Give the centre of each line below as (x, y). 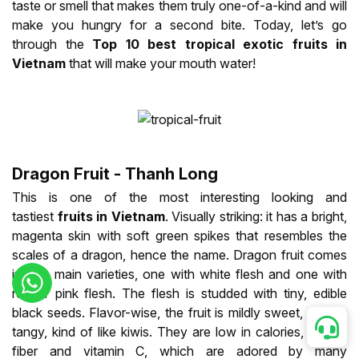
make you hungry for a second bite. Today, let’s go (179, 25)
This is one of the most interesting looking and (179, 198)
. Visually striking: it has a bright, (256, 217)
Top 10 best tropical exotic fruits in (220, 44)
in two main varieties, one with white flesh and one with (179, 274)
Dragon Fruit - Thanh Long (115, 174)
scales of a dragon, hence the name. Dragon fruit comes (179, 255)
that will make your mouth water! (161, 64)
